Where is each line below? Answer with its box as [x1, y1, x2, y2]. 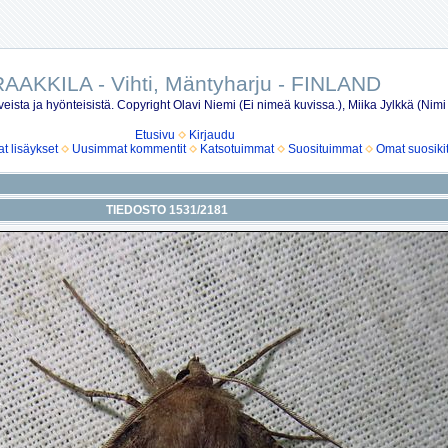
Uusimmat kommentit [71, 142, 186, 156]
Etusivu [135, 128, 175, 142]
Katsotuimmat [199, 142, 274, 156]
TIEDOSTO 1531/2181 [105, 203, 228, 217]
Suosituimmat [287, 142, 362, 156]
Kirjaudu [189, 128, 235, 142]
